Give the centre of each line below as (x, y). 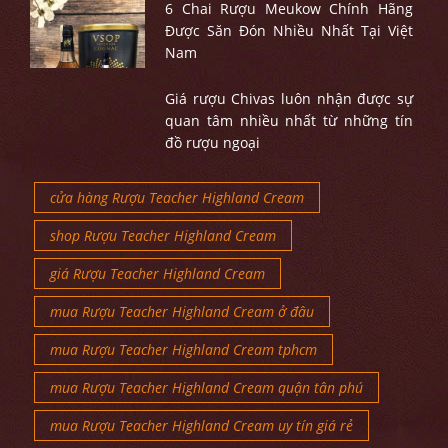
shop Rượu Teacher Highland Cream (163, 236)
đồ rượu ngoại (212, 143)
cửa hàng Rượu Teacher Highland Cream (177, 198)
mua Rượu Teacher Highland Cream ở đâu (182, 312)
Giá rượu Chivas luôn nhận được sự (288, 99)
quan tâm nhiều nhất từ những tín (288, 121)
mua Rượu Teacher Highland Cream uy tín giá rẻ (201, 426)
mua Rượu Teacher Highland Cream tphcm (183, 350)
